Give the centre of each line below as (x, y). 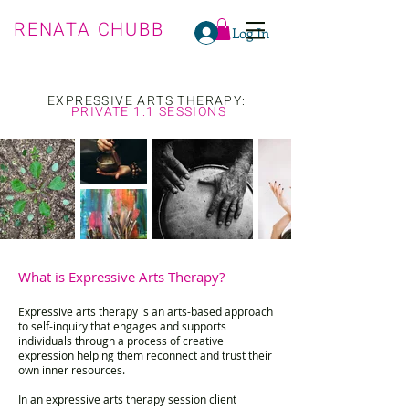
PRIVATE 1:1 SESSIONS (149, 111)
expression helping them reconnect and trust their (145, 355)
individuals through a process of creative (121, 340)
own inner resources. (72, 369)
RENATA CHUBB (89, 30)
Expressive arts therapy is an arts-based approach (146, 311)
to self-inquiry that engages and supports (122, 325)
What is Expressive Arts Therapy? (121, 276)
